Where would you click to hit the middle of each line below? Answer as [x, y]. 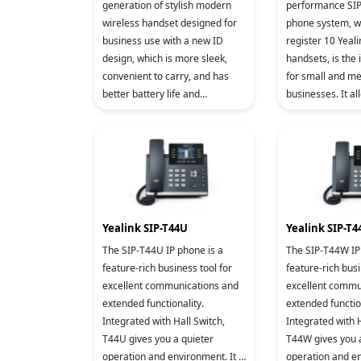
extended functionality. [153, 303]
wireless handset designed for [170, 23]
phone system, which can [320, 23]
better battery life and [151, 94]
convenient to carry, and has [166, 76]
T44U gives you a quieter [158, 339]
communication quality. [154, 112]
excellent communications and [170, 286]
